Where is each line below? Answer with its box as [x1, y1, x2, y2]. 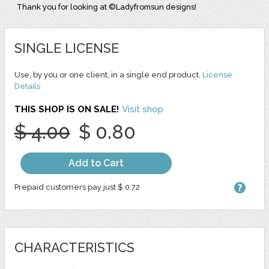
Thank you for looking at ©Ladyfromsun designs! [17, 2, 197, 11]
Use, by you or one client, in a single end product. [14, 70, 202, 79]
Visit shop [121, 103, 163, 115]
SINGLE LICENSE [14, 40, 119, 56]
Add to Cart [68, 157, 124, 169]
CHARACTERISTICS [14, 239, 134, 255]
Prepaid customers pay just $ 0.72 [14, 182, 140, 192]
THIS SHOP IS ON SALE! [14, 103, 119, 115]
